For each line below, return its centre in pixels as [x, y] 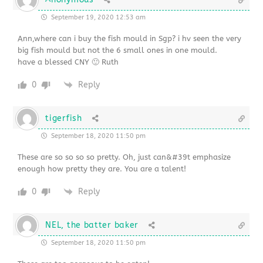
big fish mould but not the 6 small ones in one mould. [118, 50]
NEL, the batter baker [92, 225]
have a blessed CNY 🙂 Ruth [68, 62]
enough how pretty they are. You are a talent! [102, 168]
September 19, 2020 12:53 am [98, 17]
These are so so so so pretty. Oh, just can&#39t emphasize [124, 157]
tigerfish [64, 118]
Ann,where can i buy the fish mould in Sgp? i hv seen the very [130, 38]
